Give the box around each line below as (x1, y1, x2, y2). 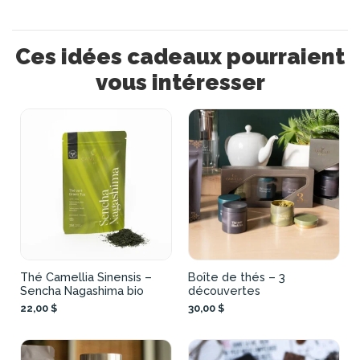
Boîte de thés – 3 (188, 269, 285, 284)
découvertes (188, 283, 260, 297)
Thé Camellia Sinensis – (20, 269, 152, 284)
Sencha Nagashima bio (20, 283, 144, 297)
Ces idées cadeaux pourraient (15, 43, 345, 69)
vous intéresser (95, 68, 265, 95)
